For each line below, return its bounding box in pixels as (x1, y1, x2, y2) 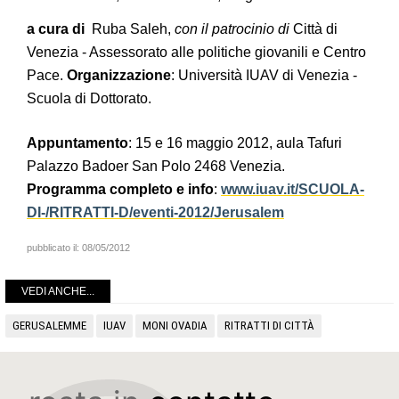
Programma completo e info (27, 182, 214, 197)
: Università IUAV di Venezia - (171, 68, 357, 83)
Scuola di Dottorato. (27, 91, 151, 106)
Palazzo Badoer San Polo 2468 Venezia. (27, 159, 285, 174)
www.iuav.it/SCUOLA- (221, 182, 364, 197)
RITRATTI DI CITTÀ (224, 319, 314, 332)
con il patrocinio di (175, 21, 289, 37)
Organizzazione (67, 68, 171, 83)
